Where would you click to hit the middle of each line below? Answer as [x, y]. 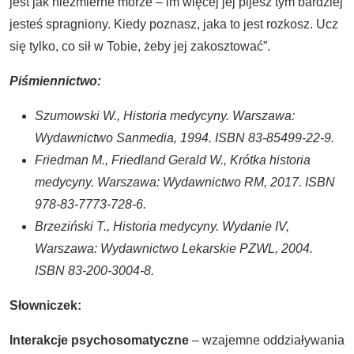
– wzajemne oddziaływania [267, 340]
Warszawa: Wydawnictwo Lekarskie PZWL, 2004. [174, 249]
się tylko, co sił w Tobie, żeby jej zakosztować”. [140, 46]
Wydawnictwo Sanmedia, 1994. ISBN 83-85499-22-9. [185, 138]
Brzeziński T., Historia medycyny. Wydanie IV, [162, 226]
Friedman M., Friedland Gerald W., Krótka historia [173, 160]
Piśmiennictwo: [55, 81]
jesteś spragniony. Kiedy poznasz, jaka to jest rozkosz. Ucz [174, 24]
